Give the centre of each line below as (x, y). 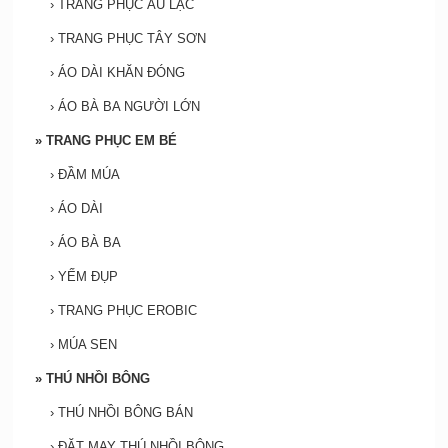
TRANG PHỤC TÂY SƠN (131, 39)
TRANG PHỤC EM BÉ (111, 141)
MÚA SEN (87, 345)
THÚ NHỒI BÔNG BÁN (125, 413)
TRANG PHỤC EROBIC (127, 311)
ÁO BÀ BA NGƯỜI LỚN (128, 107)
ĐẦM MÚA (88, 175)
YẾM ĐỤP (87, 277)
